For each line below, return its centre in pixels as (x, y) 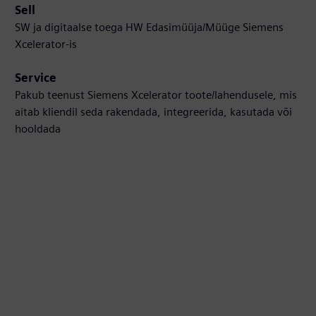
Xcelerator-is (46, 44)
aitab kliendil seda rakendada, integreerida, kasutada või (154, 112)
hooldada (38, 129)
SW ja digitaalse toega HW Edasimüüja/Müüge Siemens (150, 28)
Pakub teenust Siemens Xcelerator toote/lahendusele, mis (156, 95)
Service (36, 78)
